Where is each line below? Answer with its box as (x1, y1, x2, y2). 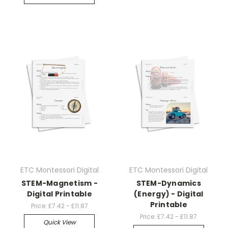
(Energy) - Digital (134, 189, 204, 199)
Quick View (43, 218, 76, 226)
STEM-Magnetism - (21, 178, 98, 189)
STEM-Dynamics (136, 178, 201, 189)
